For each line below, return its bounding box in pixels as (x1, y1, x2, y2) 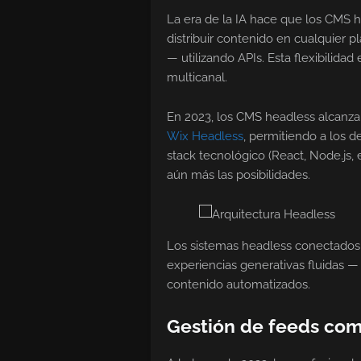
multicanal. (167, 70, 227, 85)
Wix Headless (167, 129, 243, 144)
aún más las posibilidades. (167, 168, 310, 183)
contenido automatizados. (167, 277, 310, 293)
